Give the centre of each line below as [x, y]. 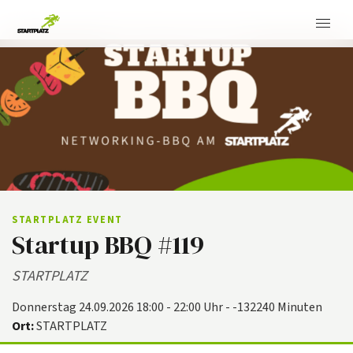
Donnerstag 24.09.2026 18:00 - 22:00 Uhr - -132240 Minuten [167, 307]
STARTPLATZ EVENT [67, 219]
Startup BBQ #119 [108, 244]
